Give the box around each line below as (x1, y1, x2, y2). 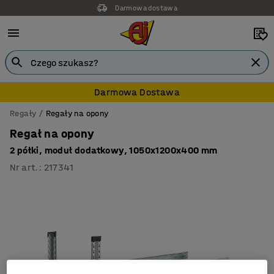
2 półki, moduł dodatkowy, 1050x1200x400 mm (10, 144, 218, 156)
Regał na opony (10, 127, 95, 141)
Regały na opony (45, 108, 109, 119)
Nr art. (10, 161, 39, 173)
